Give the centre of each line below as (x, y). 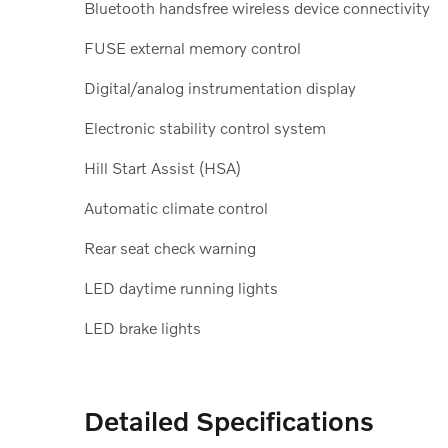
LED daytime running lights (181, 287)
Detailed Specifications (229, 420)
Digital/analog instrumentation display (220, 87)
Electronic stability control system (205, 127)
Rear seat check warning (170, 247)
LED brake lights (142, 327)
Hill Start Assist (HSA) (162, 167)
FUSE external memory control (192, 47)
